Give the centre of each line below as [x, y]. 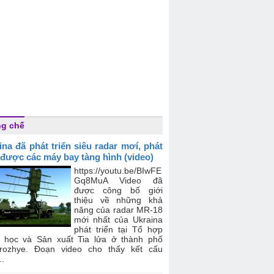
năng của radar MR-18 [118, 210]
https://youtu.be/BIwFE [118, 171]
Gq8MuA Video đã [118, 180]
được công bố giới [118, 190]
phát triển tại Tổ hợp [118, 229]
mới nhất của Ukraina [118, 220]
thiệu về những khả [118, 200]
